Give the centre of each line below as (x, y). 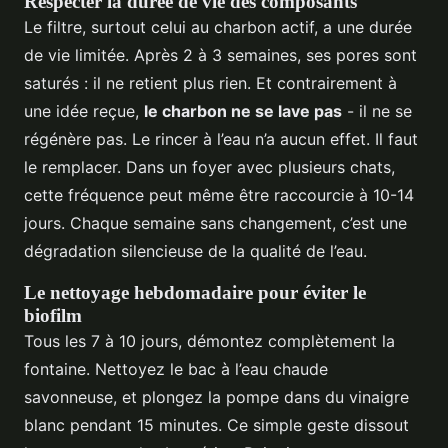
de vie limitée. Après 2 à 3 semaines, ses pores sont (220, 54)
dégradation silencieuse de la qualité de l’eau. (195, 250)
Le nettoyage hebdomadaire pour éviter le (195, 292)
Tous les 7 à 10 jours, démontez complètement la (209, 340)
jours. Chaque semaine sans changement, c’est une (215, 222)
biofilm (53, 315)
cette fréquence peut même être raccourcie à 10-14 (219, 194)
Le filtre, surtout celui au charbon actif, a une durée (218, 26)
